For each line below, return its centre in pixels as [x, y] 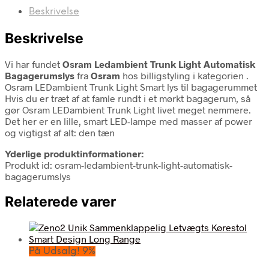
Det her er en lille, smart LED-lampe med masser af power [128, 121]
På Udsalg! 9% [62, 252]
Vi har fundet [34, 64]
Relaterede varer [60, 201]
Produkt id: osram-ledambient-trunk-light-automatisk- [119, 165]
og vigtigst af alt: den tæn [60, 132]
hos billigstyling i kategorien [183, 75]
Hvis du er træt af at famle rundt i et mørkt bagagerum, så [128, 98]
